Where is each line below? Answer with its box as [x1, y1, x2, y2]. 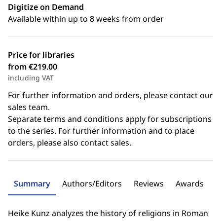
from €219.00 [8, 61, 57, 72]
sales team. [8, 102, 50, 112]
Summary [14, 178, 50, 189]
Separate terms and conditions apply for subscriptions [8, 113, 212, 124]
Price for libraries [8, 49, 74, 60]
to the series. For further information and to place [8, 125, 194, 136]
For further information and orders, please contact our [8, 90, 213, 101]
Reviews [134, 178, 164, 189]
